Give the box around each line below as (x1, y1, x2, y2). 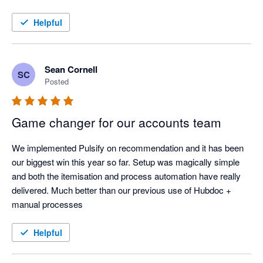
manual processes (12, 198, 83, 211)
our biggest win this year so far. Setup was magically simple (12, 156, 240, 168)
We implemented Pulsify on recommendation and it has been (12, 141, 244, 154)
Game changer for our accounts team (12, 113, 221, 131)
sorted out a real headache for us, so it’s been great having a (12, 2, 242, 15)
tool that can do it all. (12, 16, 89, 29)
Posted (45, 76, 69, 87)
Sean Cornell (45, 63, 97, 76)
